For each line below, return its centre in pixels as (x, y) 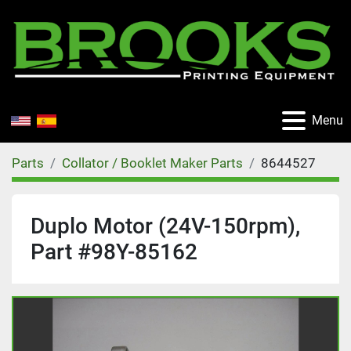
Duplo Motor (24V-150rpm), (165, 226)
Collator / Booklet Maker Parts (152, 163)
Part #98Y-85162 (114, 252)
